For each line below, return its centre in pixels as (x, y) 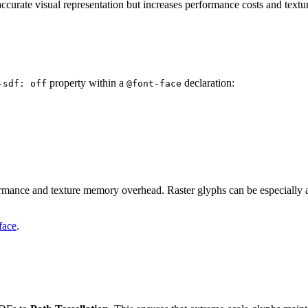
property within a (87, 82)
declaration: (208, 82)
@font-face (154, 83)
